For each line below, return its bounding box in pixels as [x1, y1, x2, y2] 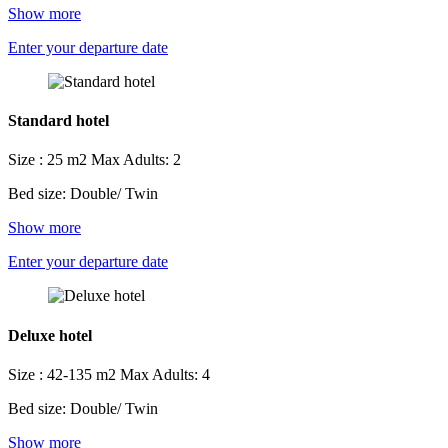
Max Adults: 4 [120, 365, 210, 383]
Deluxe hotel [8, 326, 92, 344]
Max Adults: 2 [91, 151, 181, 169]
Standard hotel [8, 112, 109, 130]
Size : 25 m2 [8, 151, 91, 169]
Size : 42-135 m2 [8, 365, 120, 383]
